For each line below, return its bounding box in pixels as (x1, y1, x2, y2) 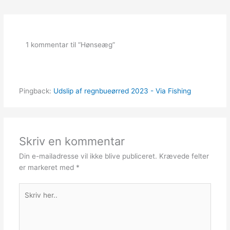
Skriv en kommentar (18, 134, 125, 148)
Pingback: (18, 87, 53, 95)
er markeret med (18, 163, 76, 171)
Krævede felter (159, 151, 209, 160)
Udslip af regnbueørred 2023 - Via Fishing (53, 87, 191, 95)
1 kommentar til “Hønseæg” (26, 41, 116, 49)
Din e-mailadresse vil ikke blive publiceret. (18, 151, 157, 160)
